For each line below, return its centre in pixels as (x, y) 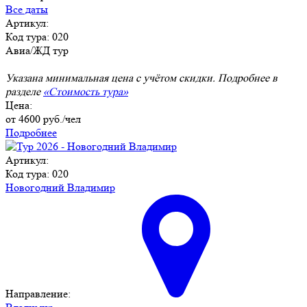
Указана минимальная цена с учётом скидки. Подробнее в (142, 78)
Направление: (39, 294)
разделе (24, 92)
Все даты (27, 10)
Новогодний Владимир (60, 188)
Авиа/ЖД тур (37, 51)
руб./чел (61, 119)
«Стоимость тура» (86, 92)
